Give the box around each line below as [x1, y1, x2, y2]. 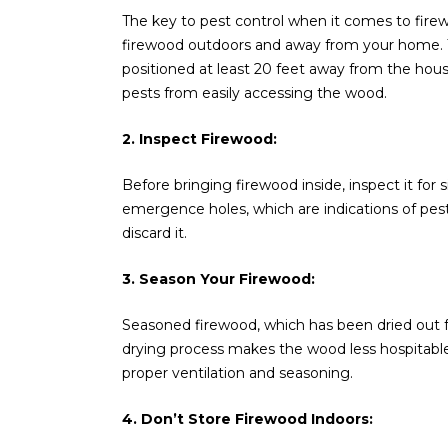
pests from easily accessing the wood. [122, 83, 387, 102]
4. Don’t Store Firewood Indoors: [122, 409, 373, 428]
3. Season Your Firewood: [122, 269, 315, 288]
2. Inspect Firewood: [122, 129, 277, 148]
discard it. [122, 223, 187, 242]
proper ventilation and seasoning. [122, 363, 353, 382]
